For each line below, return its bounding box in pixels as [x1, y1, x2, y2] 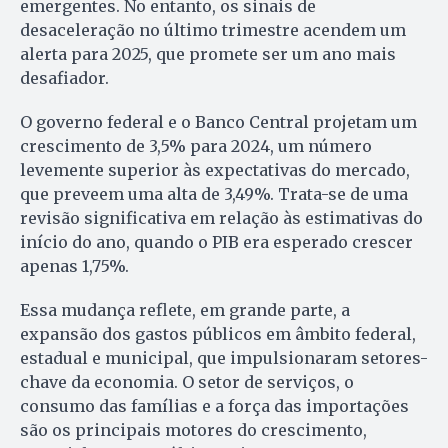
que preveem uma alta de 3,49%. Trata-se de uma [20, 183, 408, 204]
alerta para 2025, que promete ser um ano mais [20, 43, 396, 64]
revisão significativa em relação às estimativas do [20, 207, 423, 228]
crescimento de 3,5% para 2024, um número [20, 135, 372, 156]
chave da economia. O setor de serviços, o [20, 371, 354, 392]
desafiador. [20, 67, 109, 88]
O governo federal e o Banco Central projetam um [20, 111, 417, 132]
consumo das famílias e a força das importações [20, 395, 409, 416]
